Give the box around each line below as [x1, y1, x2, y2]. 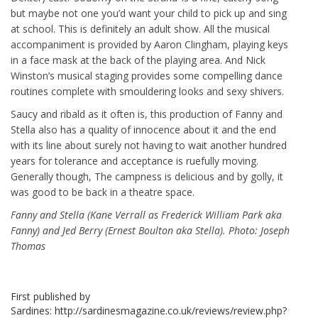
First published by [11, 290, 90, 303]
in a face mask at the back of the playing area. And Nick [11, 53, 265, 67]
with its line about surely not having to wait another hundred [11, 138, 287, 152]
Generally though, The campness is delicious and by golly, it [11, 170, 283, 183]
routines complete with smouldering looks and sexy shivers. [11, 84, 284, 98]
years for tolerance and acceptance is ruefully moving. [11, 154, 258, 168]
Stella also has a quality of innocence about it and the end [11, 123, 276, 136]
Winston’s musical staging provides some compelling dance [11, 69, 283, 82]
